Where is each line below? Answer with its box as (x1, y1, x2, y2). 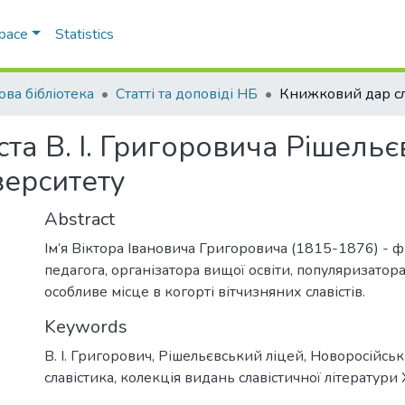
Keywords (44, 314, 127, 339)
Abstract (44, 206, 115, 231)
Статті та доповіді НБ (116, 84, 258, 104)
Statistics (54, 24, 114, 44)
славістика (44, 367, 114, 388)
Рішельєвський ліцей (158, 345, 304, 366)
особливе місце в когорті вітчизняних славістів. (44, 281, 365, 302)
